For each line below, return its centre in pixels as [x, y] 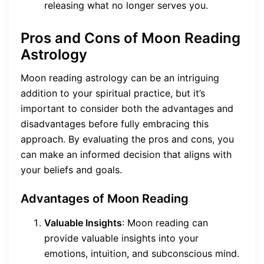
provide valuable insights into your [121, 238]
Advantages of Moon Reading [105, 198]
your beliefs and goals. [71, 169]
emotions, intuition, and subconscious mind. [142, 253]
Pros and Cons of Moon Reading [131, 38]
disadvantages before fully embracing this [115, 123]
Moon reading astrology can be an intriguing [120, 77]
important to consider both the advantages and [127, 108]
